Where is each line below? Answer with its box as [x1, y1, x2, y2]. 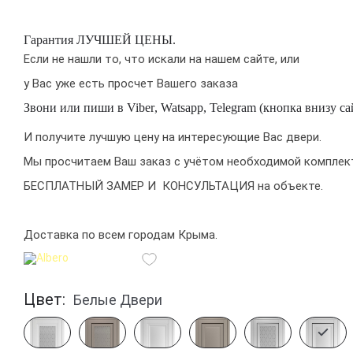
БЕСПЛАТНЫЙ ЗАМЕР [24, 179, 144, 194]
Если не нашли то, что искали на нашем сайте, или [24, 52, 299, 66]
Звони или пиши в [24, 101, 127, 115]
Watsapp [161, 101, 203, 115]
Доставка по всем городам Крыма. [24, 228, 217, 243]
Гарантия [24, 33, 76, 46]
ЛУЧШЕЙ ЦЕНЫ [76, 33, 173, 46]
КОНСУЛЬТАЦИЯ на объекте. [162, 179, 323, 194]
